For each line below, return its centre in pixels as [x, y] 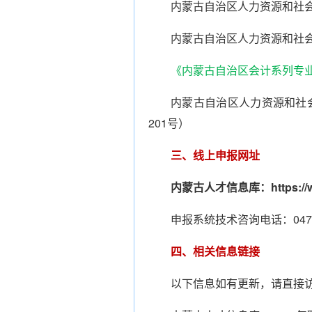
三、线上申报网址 [215, 155]
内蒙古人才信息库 [215, 187]
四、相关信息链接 [215, 251]
